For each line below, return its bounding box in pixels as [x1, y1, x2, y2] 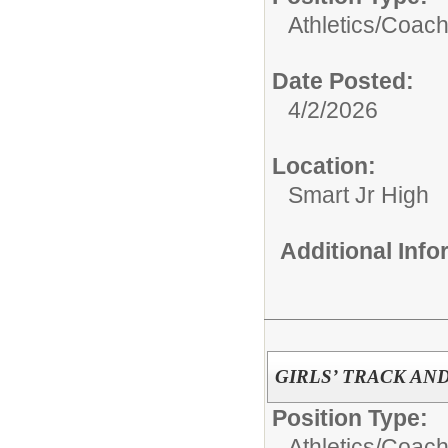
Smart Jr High [288, 182, 429, 208]
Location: [272, 153, 376, 179]
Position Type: [272, 404, 428, 431]
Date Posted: [272, 68, 414, 94]
